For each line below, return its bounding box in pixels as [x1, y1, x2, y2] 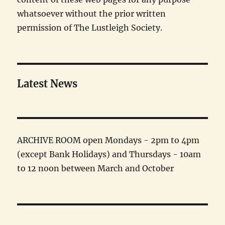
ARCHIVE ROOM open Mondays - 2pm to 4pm [17, 135, 200, 146]
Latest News [17, 77, 78, 90]
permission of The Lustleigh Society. [17, 23, 163, 33]
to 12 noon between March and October [17, 163, 174, 174]
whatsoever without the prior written [17, 9, 166, 19]
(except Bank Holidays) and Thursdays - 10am [17, 149, 201, 160]
